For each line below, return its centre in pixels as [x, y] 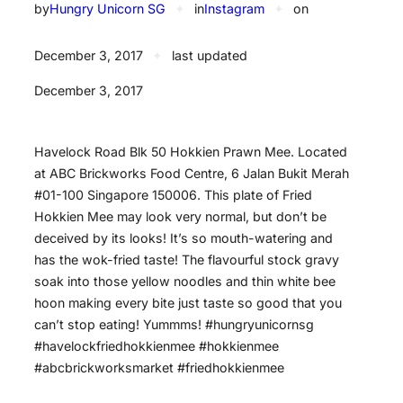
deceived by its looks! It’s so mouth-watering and [184, 237]
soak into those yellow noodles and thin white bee [185, 281]
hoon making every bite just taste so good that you [188, 302]
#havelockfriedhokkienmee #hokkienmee [157, 345]
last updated [210, 56]
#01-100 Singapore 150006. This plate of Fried [173, 194]
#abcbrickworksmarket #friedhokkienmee [159, 367]
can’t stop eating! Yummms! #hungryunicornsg [174, 324]
